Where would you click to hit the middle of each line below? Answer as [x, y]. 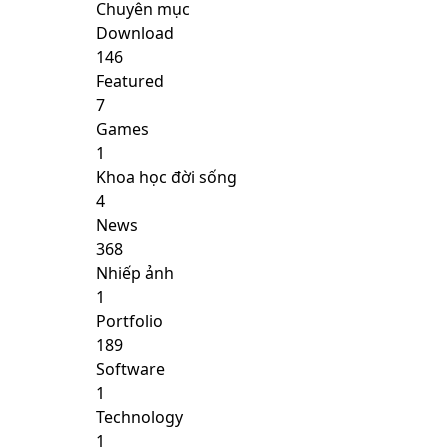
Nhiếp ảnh [135, 273]
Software [130, 369]
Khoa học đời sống [166, 177]
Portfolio [129, 321]
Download [135, 33]
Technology [139, 417]
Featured [130, 81]
